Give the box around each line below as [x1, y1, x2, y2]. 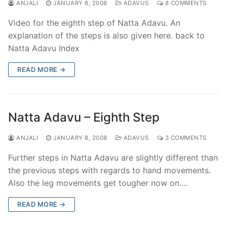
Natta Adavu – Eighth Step [8, 109, 160, 125]
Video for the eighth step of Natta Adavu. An [8, 17, 180, 28]
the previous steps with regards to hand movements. [8, 165, 211, 175]
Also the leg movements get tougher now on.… [8, 177, 188, 188]
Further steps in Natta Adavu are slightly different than [8, 152, 218, 163]
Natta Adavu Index [8, 43, 80, 53]
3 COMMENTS [163, 134, 207, 141]
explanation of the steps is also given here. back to [8, 30, 205, 41]
